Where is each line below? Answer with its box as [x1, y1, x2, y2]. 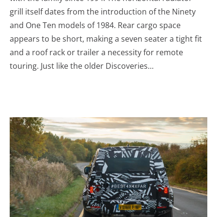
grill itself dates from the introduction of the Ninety [10, 6, 196, 17]
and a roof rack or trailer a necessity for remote [10, 46, 183, 58]
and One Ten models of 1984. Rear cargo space [10, 19, 181, 31]
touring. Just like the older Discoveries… [10, 60, 154, 71]
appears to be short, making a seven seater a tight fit [10, 33, 202, 44]
